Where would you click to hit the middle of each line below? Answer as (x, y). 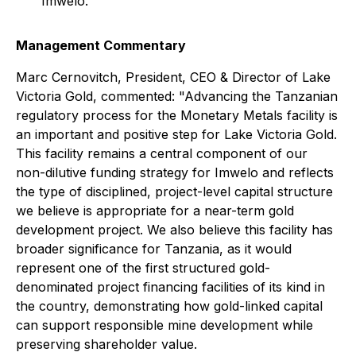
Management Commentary (101, 45)
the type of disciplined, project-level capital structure (174, 192)
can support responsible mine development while (164, 325)
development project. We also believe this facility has (174, 230)
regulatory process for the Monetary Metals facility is (177, 115)
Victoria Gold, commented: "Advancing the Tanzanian (177, 96)
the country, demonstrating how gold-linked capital (169, 306)
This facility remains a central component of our (162, 153)
